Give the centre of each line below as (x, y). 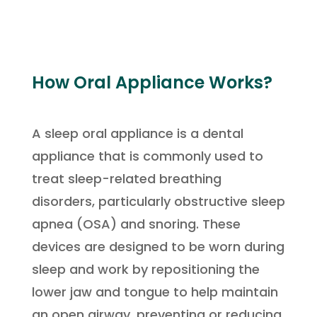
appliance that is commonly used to (147, 156)
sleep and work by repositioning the (145, 269)
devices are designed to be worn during (158, 247)
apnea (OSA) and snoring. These (136, 224)
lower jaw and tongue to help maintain (155, 292)
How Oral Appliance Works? (152, 82)
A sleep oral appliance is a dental (137, 133)
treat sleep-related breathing (126, 179)
